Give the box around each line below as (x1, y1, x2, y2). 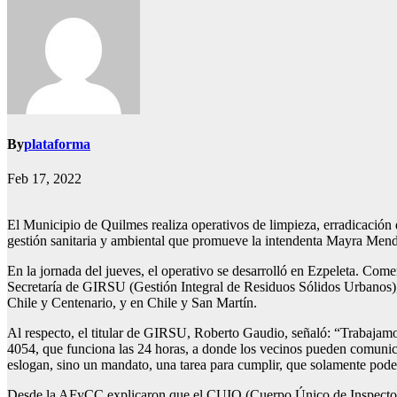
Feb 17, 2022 (7, 171, 82, 187)
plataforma (24, 136, 90, 152)
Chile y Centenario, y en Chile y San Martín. (7, 295, 257, 311)
